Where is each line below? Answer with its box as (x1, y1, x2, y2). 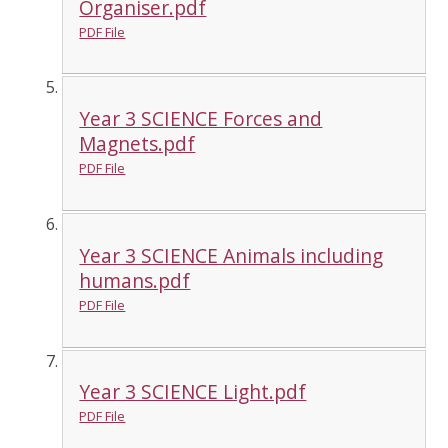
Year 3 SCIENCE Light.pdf (79, 378, 307, 406)
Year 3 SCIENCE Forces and (79, 105, 323, 133)
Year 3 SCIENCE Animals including (79, 241, 384, 269)
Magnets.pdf (79, 130, 196, 158)
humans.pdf (79, 266, 191, 294)
